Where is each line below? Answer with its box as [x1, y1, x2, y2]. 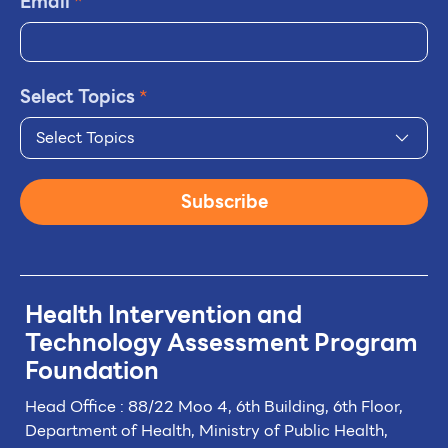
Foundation [25, 352, 159, 391]
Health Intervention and [25, 296, 302, 335]
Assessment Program [167, 324, 418, 363]
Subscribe [180, 187, 268, 217]
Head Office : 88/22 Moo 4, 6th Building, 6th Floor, [25, 394, 403, 420]
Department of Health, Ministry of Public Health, [25, 418, 388, 444]
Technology [25, 324, 167, 363]
